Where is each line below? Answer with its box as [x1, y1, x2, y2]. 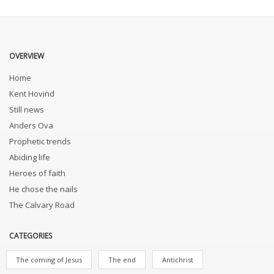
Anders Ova [9, 120, 53, 131]
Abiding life [9, 152, 50, 163]
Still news [9, 104, 44, 115]
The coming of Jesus [16, 255, 82, 264]
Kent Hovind [9, 88, 54, 99]
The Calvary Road [9, 199, 75, 210]
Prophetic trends [9, 136, 71, 147]
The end [108, 255, 136, 264]
